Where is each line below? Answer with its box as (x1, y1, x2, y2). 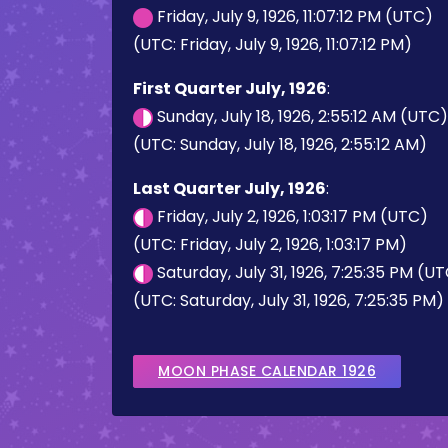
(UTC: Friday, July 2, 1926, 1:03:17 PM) (133, 233, 407, 256)
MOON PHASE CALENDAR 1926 (158, 361, 376, 381)
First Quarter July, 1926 (133, 77, 327, 100)
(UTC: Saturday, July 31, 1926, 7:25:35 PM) (133, 289, 444, 312)
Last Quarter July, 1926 (133, 177, 326, 200)
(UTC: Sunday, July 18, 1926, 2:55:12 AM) (133, 133, 427, 156)
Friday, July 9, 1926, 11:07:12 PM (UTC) (153, 5, 433, 28)
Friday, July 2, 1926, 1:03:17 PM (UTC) (153, 205, 428, 228)
